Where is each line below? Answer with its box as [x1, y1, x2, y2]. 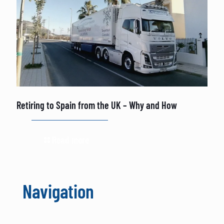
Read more [52, 133, 89, 146]
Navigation [22, 179, 94, 203]
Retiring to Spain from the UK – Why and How [16, 99, 177, 111]
